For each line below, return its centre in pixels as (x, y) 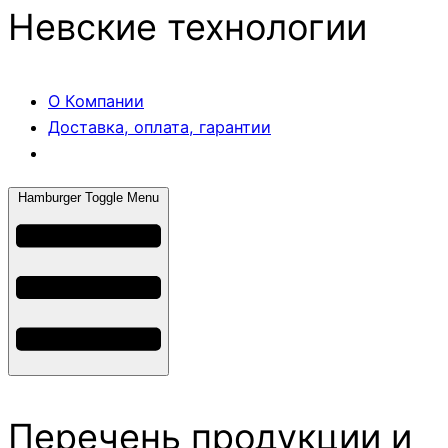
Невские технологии (187, 27)
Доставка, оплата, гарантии (159, 127)
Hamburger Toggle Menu (88, 197)
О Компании (96, 101)
